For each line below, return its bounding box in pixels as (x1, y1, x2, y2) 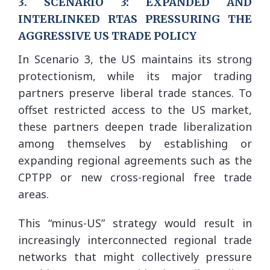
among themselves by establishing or (18, 136, 252, 151)
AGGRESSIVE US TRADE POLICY (18, 28, 196, 43)
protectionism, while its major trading (18, 68, 252, 83)
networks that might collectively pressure (18, 249, 252, 264)
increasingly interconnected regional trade (18, 232, 252, 247)
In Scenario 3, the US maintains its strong (18, 51, 252, 66)
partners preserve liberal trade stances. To (18, 85, 252, 100)
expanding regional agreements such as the (18, 152, 252, 168)
